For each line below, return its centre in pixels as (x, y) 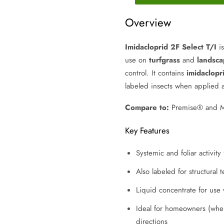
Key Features (147, 130)
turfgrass (164, 60)
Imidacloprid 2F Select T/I (170, 47)
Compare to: (147, 108)
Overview (148, 22)
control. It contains (155, 73)
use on (137, 60)
